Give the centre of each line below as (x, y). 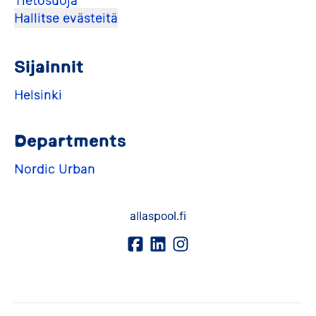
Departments (70, 140)
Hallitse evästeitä (66, 18)
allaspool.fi (158, 216)
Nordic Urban (55, 169)
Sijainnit (49, 66)
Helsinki (38, 95)
